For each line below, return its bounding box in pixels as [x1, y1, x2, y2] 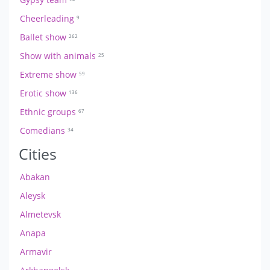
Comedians [20, 124, 67, 136]
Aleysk [20, 189, 45, 201]
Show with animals [20, 49, 98, 61]
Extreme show [20, 68, 79, 80]
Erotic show [20, 87, 69, 99]
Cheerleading [20, 12, 77, 24]
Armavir [20, 245, 52, 257]
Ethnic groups [20, 105, 78, 118]
